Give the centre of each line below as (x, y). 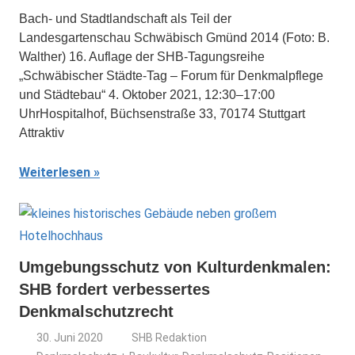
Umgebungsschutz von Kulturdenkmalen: (175, 267)
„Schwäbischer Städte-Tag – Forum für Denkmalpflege (171, 76)
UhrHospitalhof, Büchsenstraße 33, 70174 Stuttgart (162, 114)
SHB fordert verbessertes (115, 289)
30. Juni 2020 (70, 338)
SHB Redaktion (170, 338)
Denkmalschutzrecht (96, 311)
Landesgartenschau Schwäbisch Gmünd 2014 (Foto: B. (174, 38)
